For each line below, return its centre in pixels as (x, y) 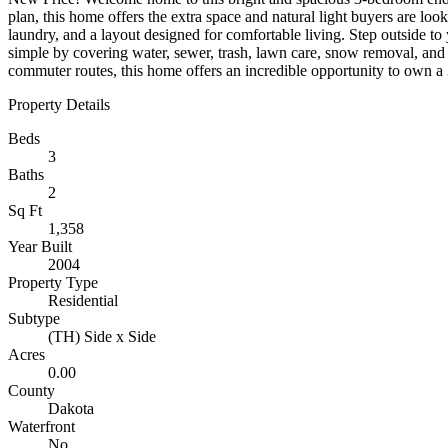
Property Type (53, 282)
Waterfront (41, 426)
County (31, 390)
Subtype (34, 318)
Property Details (59, 104)
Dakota (71, 408)
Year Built (40, 246)
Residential (83, 300)
